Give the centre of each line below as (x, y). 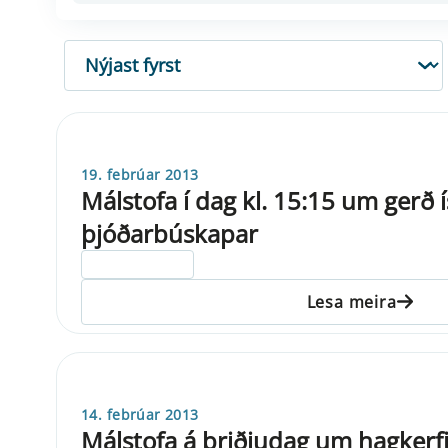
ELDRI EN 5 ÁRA (138, 264)
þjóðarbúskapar (169, 233)
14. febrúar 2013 (140, 414)
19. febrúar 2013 (140, 174)
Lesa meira (351, 301)
